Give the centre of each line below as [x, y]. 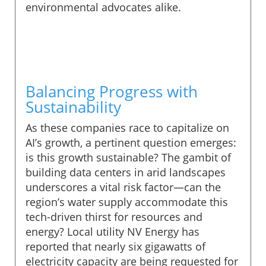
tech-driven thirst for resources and [114, 216]
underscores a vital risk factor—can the [123, 187]
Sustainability [73, 107]
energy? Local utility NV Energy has [113, 231]
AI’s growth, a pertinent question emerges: [131, 142]
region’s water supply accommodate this [127, 202]
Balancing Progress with [112, 91]
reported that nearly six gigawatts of [115, 246]
